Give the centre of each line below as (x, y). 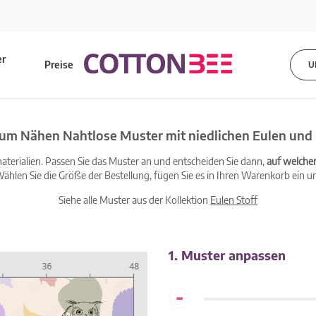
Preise (59, 65)
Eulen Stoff (234, 200)
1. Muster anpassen (227, 255)
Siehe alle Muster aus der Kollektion (134, 200)
